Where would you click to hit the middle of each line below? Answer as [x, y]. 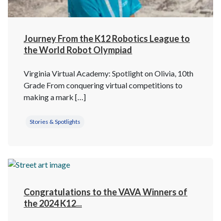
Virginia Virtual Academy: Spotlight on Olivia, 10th [109, 73]
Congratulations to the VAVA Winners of [106, 192]
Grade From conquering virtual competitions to [103, 85]
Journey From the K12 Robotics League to [107, 38]
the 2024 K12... [53, 203]
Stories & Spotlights [55, 122]
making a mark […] [55, 97]
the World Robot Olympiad [78, 50]
